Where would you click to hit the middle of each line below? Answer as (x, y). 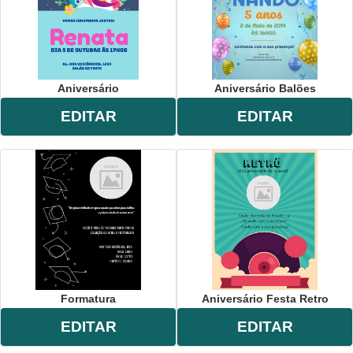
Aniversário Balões (265, 88)
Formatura (88, 298)
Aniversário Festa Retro (265, 298)
